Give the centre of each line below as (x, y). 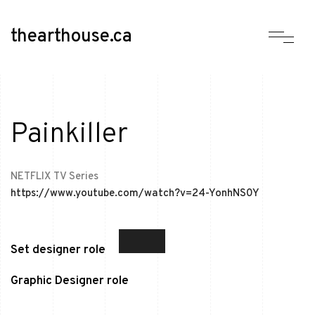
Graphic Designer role (70, 281)
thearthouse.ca (71, 37)
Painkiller (69, 135)
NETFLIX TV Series (54, 176)
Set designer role (58, 250)
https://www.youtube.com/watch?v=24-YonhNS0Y (135, 193)
